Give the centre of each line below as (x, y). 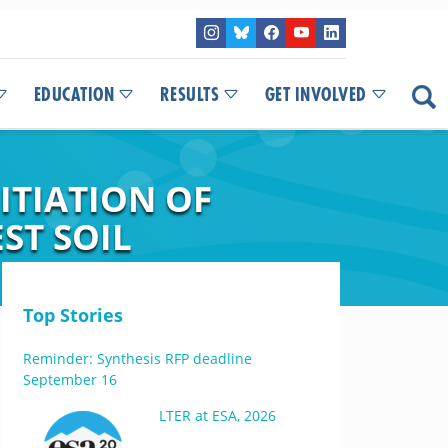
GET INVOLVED (315, 95)
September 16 (69, 379)
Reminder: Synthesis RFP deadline (137, 358)
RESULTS (189, 95)
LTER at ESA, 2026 (217, 415)
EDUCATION (73, 95)
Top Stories (72, 315)
